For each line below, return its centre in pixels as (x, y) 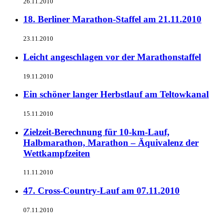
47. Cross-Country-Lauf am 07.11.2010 (101, 191)
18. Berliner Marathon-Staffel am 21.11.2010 (112, 19)
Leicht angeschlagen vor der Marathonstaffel (112, 57)
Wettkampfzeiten (57, 153)
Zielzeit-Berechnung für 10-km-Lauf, (96, 132)
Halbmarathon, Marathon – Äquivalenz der (111, 142)
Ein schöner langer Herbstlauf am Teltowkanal (116, 94)
